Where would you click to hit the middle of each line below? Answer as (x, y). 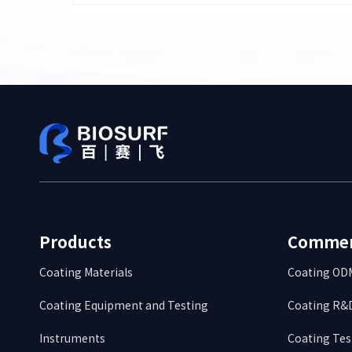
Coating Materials (86, 272)
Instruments (72, 338)
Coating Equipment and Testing (124, 305)
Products (75, 242)
